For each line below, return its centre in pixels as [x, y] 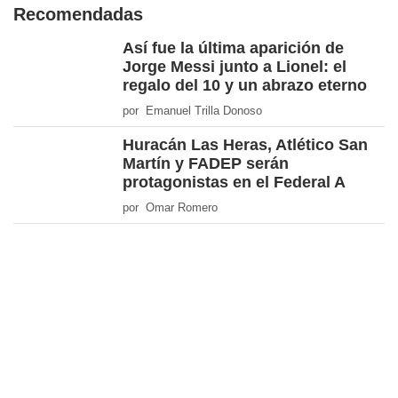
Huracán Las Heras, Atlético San [245, 145]
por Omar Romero [170, 208]
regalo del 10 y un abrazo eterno [245, 86]
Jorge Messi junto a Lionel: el [235, 67]
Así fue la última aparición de [233, 48]
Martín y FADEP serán [206, 164]
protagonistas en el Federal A [234, 183]
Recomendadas [78, 15]
